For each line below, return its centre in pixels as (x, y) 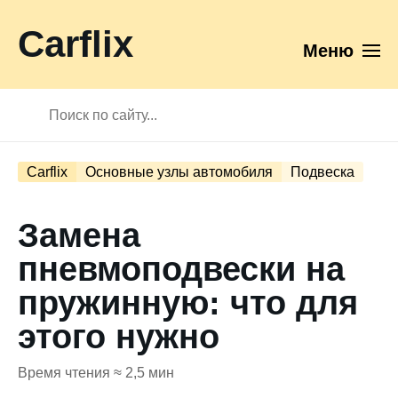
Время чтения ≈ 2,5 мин (96, 373)
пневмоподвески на (181, 269)
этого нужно (119, 337)
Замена (79, 235)
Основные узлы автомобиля (179, 172)
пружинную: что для (188, 303)
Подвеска (322, 172)
